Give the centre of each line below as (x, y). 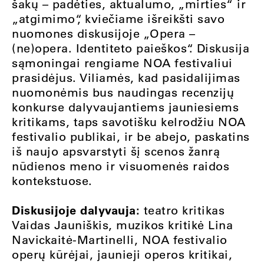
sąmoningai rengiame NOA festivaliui (122, 63)
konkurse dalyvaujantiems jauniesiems (125, 107)
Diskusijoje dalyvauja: (78, 210)
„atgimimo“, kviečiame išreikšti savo (118, 19)
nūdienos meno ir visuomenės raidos (121, 166)
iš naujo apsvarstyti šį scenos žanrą (116, 151)
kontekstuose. (52, 181)
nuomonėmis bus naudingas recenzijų (123, 93)
